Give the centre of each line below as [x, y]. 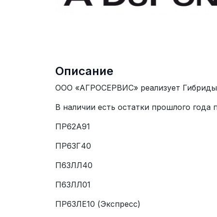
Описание [84, 71]
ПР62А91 [73, 126]
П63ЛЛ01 [73, 185]
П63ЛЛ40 [74, 165]
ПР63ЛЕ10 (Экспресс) [98, 204]
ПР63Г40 [73, 146]
